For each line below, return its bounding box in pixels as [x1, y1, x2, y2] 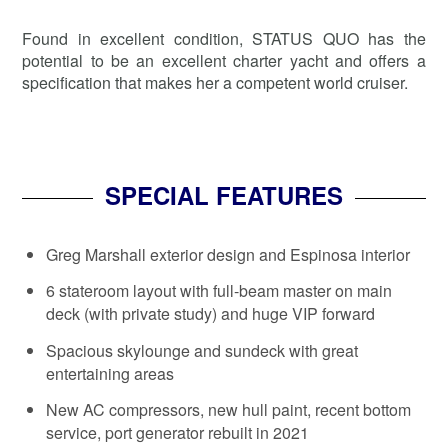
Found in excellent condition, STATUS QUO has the [22, 26, 426, 50]
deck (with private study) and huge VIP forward [46, 302, 376, 326]
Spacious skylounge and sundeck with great [46, 338, 359, 362]
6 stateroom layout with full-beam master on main [46, 279, 393, 303]
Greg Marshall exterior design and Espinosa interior [46, 242, 411, 266]
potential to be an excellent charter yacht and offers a [22, 48, 426, 72]
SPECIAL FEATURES [104, 177, 343, 212]
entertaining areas [46, 361, 175, 385]
